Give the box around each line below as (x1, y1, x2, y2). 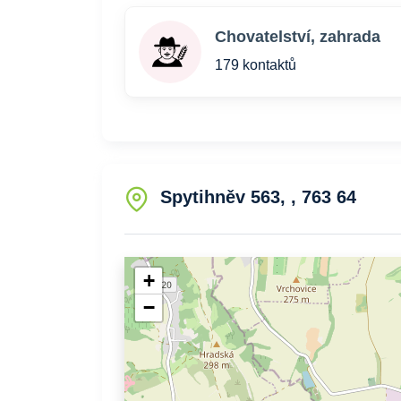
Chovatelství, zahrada (215, 28, 380, 46)
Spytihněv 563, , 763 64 (160, 187, 356, 207)
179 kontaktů (215, 57, 296, 73)
